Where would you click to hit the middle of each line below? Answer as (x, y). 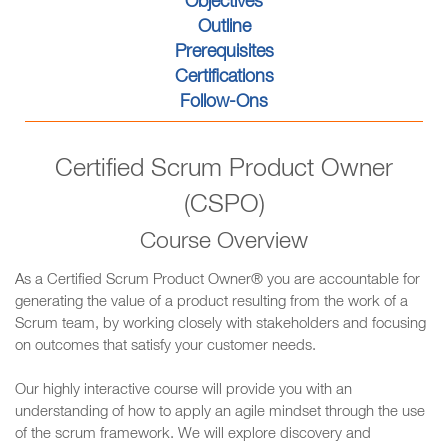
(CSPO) (224, 206)
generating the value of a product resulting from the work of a (211, 302)
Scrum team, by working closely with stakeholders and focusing (220, 324)
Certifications (224, 78)
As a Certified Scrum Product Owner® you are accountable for (217, 280)
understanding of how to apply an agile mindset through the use (220, 412)
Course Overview (224, 243)
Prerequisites (224, 53)
